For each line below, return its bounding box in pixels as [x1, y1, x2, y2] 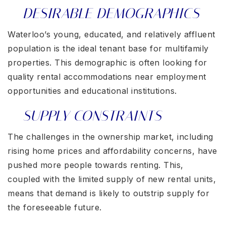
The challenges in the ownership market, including [8, 132, 213, 142]
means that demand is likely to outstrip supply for [8, 188, 209, 199]
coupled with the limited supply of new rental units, [8, 174, 216, 185]
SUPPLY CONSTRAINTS [23, 107, 161, 125]
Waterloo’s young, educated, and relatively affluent [8, 29, 215, 40]
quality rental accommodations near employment [8, 72, 206, 82]
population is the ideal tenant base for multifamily [8, 43, 209, 54]
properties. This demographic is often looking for [8, 58, 207, 68]
